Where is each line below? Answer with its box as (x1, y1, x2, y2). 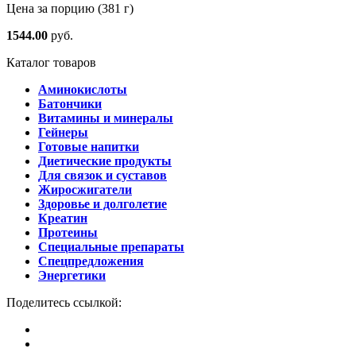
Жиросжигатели (38, 182, 132, 196)
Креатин (38, 211, 87, 225)
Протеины (38, 225, 98, 239)
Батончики (38, 96, 102, 110)
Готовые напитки (38, 139, 139, 153)
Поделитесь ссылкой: (6, 295, 122, 309)
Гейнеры (38, 125, 88, 139)
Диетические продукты (38, 153, 172, 168)
